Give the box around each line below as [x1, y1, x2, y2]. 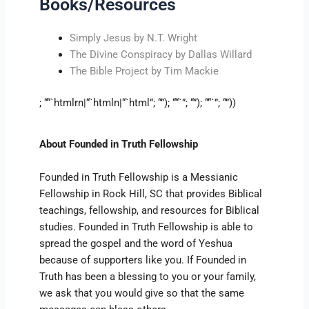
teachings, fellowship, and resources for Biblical [39, 203, 260, 217]
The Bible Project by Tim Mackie [70, 65, 219, 78]
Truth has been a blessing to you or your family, [39, 270, 257, 283]
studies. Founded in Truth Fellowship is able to [39, 220, 254, 233]
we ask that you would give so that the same [39, 286, 245, 299]
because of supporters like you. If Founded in [39, 253, 247, 266]
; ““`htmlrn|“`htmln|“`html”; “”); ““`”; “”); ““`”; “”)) [39, 97, 237, 110]
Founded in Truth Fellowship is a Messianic [39, 170, 239, 183]
